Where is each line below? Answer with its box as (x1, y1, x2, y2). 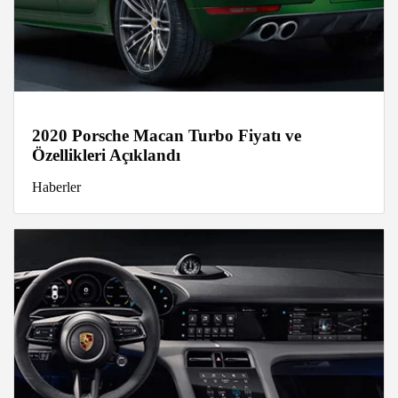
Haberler (32, 179, 81, 195)
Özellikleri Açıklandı (32, 145, 180, 164)
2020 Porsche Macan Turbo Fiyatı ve (32, 125, 301, 145)
